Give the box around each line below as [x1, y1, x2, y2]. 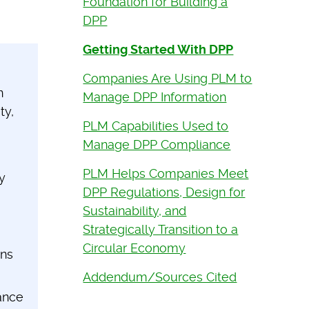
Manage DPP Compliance [83, 137, 231, 152]
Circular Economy [83, 241, 186, 256]
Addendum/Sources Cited [83, 270, 237, 285]
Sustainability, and [83, 203, 187, 219]
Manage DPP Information [83, 90, 227, 105]
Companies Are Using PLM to [83, 71, 252, 86]
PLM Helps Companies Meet [83, 166, 249, 181]
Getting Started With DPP [83, 42, 234, 57]
